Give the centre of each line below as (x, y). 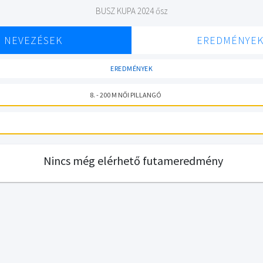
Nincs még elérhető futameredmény (133, 161)
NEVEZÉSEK (33, 40)
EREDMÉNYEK (131, 68)
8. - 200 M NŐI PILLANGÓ (125, 95)
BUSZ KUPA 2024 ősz (131, 11)
